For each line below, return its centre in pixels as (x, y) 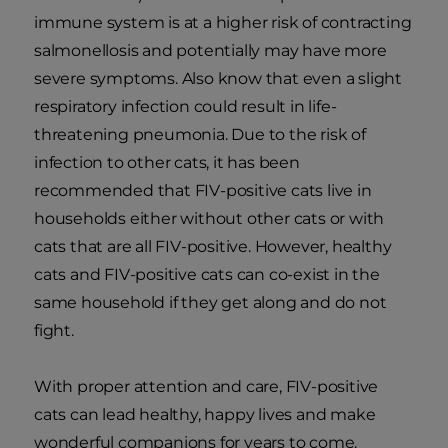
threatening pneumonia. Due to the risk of (200, 135)
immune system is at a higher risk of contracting (223, 23)
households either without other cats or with (209, 219)
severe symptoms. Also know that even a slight (218, 79)
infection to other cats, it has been (167, 163)
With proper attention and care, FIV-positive (206, 387)
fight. (54, 331)
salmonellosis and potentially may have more (210, 51)
